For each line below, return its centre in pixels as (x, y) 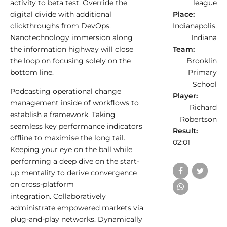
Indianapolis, (195, 26)
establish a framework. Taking (63, 115)
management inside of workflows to (74, 103)
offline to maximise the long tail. (68, 138)
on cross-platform (42, 185)
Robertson (198, 119)
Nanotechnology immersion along (71, 38)
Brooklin (202, 61)
